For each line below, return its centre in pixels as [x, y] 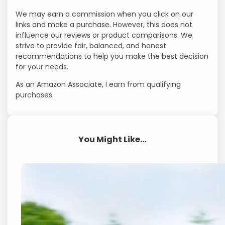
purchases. [35, 95]
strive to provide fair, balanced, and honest [91, 45]
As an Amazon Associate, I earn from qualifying [98, 84]
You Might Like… [113, 139]
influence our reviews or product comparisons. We [104, 35]
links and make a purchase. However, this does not [104, 24]
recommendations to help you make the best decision [112, 56]
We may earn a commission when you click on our [105, 14]
